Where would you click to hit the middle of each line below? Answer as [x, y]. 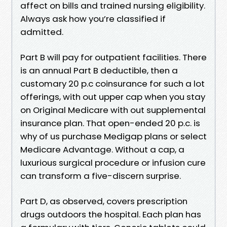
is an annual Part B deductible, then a [99, 70]
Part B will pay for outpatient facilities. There [113, 57]
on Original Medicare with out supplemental [113, 110]
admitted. [42, 32]
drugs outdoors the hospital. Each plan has [111, 214]
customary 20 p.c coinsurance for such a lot [112, 83]
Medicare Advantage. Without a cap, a [102, 149]
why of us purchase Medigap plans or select [113, 136]
